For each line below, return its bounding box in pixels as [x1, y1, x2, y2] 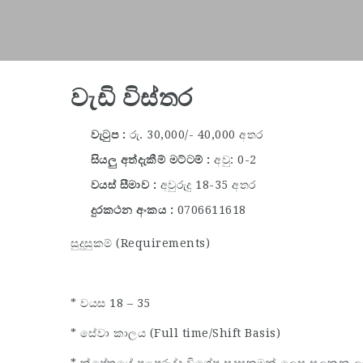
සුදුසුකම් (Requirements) [70, 236, 210, 250]
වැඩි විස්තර [70, 83, 193, 113]
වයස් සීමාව [87, 177, 153, 191]
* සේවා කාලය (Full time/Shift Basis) [70, 326, 280, 340]
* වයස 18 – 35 [70, 296, 151, 310]
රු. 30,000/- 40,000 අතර [129, 127, 263, 141]
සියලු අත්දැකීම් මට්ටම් [87, 152, 207, 166]
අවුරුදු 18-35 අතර [160, 177, 256, 191]
